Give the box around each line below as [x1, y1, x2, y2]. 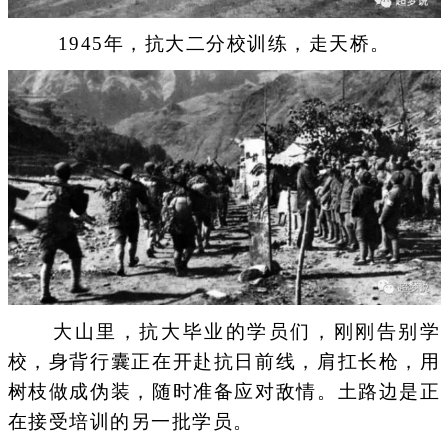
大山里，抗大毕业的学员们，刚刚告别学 [7, 320, 441, 342]
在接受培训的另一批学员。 [7, 410, 254, 432]
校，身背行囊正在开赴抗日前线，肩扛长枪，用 [7, 350, 441, 372]
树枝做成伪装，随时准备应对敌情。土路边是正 [7, 380, 441, 402]
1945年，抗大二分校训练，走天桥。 [57, 32, 391, 54]
